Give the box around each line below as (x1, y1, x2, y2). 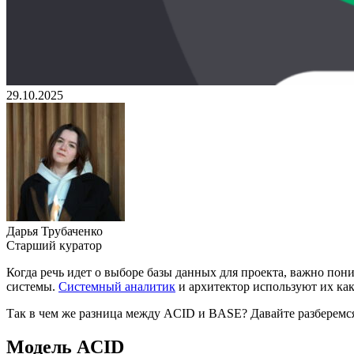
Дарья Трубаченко (6, 224, 103, 238)
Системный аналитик (58, 279, 175, 293)
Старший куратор (6, 238, 102, 252)
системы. (6, 279, 58, 293)
